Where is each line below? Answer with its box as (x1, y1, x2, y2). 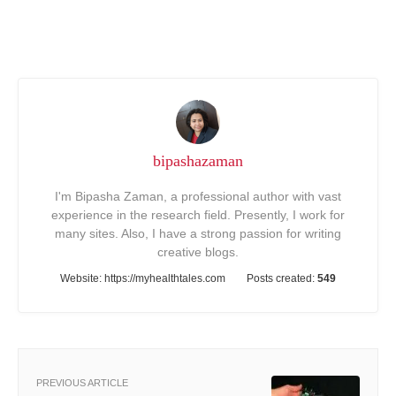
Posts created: (247, 271, 317, 285)
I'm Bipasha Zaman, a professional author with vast (55, 188, 341, 203)
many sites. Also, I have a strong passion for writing (55, 225, 341, 240)
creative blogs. (157, 244, 239, 259)
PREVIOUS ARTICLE (36, 377, 128, 388)
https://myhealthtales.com (104, 271, 225, 285)
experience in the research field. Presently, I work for (51, 207, 345, 222)
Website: (60, 271, 104, 285)
